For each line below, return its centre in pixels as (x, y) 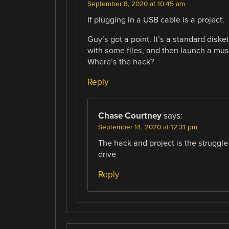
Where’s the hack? (120, 62)
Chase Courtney (130, 116)
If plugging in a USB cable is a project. (156, 20)
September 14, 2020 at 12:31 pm (147, 128)
